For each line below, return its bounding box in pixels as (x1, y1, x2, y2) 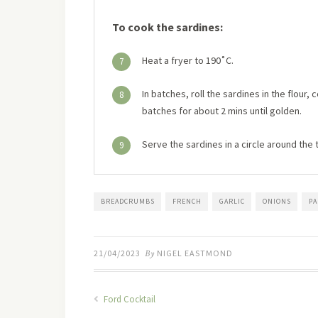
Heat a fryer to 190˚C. (142, 54, 234, 67)
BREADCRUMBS (101, 197, 155, 206)
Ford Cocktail (102, 293, 155, 305)
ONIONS (263, 197, 291, 206)
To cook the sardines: (112, 20, 223, 34)
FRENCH (172, 197, 202, 206)
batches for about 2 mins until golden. (142, 104, 302, 117)
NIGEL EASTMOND (157, 248, 233, 258)
